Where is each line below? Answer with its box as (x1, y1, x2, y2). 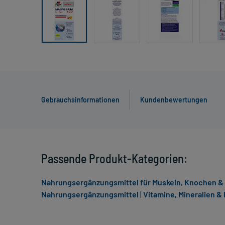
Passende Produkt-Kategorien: (41, 151, 187, 166)
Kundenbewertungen (140, 95, 207, 104)
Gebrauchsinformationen (41, 95, 120, 104)
